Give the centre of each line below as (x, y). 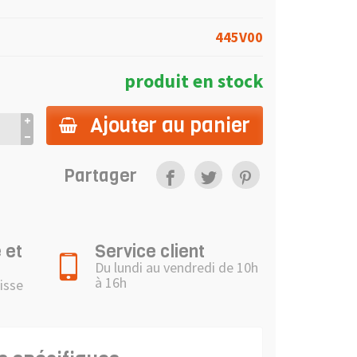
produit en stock (194, 80)
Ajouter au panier (170, 125)
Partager (101, 175)
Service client (150, 251)
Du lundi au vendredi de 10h (177, 267)
